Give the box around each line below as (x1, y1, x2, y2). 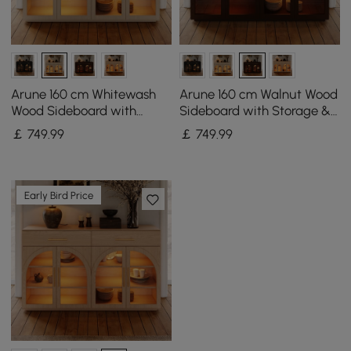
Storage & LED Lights (11, 118, 133, 135)
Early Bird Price (24, 189, 94, 201)
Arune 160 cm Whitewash (11, 85, 157, 102)
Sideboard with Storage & (179, 102, 331, 118)
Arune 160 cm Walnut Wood (179, 85, 338, 102)
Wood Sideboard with (11, 102, 137, 118)
